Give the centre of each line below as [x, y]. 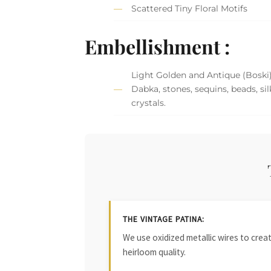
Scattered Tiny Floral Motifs [190, 9]
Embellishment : [158, 46]
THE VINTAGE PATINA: [164, 220]
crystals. [149, 103]
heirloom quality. [155, 252]
